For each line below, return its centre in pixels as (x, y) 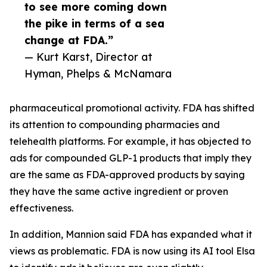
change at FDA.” (69, 40)
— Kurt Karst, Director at (89, 57)
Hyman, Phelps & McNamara (98, 74)
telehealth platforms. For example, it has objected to (130, 142)
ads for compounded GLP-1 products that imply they (131, 158)
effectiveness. (41, 208)
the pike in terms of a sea (94, 24)
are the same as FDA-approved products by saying (127, 175)
